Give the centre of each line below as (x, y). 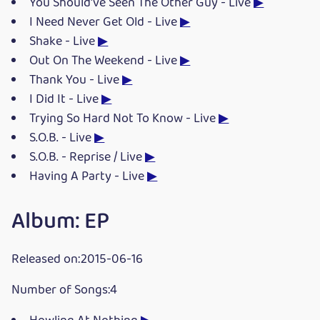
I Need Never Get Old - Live (105, 22)
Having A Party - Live (89, 176)
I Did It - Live (66, 99)
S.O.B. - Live (62, 138)
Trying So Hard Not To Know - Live (124, 119)
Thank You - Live (76, 80)
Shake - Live (64, 41)
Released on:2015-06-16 (77, 259)
